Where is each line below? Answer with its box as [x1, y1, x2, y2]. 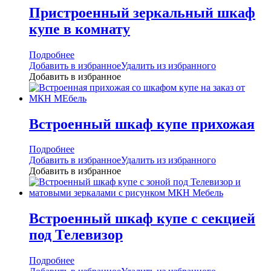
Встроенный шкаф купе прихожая [29, 116, 255, 132]
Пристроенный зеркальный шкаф [29, 4, 255, 21]
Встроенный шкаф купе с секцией [29, 211, 255, 227]
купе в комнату [29, 21, 130, 37]
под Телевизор [29, 227, 123, 243]
